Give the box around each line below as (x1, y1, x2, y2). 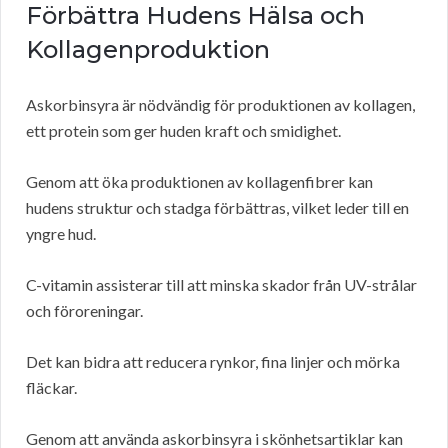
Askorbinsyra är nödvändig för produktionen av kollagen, (26, 95, 415, 115)
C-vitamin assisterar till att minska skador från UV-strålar (26, 275, 417, 295)
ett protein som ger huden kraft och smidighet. (26, 121, 341, 141)
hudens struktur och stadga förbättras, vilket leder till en (26, 198, 409, 218)
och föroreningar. (26, 301, 143, 321)
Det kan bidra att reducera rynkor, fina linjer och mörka (26, 352, 400, 372)
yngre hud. (26, 224, 96, 244)
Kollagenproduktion (26, 35, 270, 65)
